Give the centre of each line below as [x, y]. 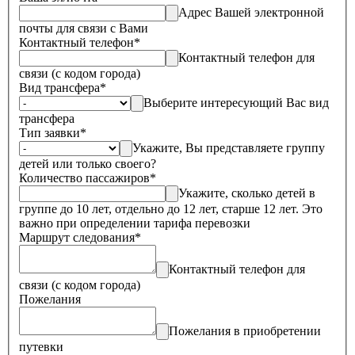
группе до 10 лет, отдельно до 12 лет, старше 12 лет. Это [171, 208]
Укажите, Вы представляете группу [229, 147]
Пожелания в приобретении [245, 330]
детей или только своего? [88, 163]
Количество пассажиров [84, 177]
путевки [41, 346]
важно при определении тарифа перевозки [135, 223]
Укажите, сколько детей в [247, 193]
